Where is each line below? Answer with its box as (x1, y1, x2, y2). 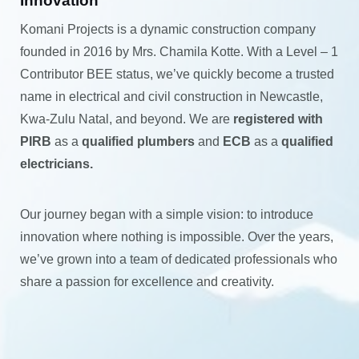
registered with (233, 111, 323, 126)
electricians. (20, 156, 93, 171)
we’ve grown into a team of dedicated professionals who (20, 252, 337, 266)
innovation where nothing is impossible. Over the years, (20, 229, 333, 244)
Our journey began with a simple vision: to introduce (20, 207, 313, 221)
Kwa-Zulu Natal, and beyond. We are (20, 111, 233, 126)
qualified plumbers (82, 134, 195, 148)
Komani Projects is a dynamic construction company (20, 22, 316, 36)
